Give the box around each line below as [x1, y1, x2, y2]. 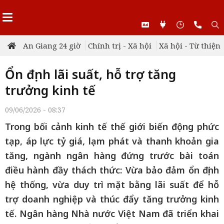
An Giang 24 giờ [23, 40, 80, 50]
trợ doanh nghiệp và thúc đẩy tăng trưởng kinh [5, 193, 219, 205]
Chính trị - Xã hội [88, 40, 151, 50]
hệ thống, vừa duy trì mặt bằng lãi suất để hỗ [5, 178, 219, 190]
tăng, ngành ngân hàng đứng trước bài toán [5, 149, 219, 161]
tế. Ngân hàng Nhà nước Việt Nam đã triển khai [5, 207, 219, 219]
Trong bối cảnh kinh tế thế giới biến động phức [5, 120, 219, 132]
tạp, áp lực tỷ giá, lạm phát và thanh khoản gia [5, 135, 219, 147]
